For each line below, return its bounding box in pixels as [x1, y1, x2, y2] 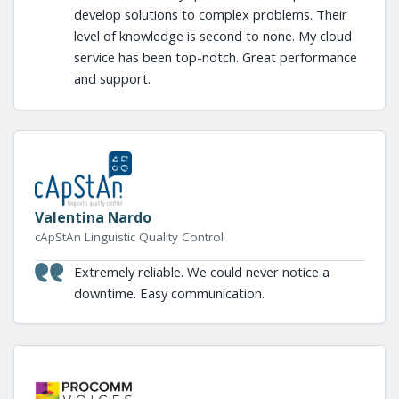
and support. [73, 69, 151, 87]
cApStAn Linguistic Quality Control [34, 228, 224, 245]
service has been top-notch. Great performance [73, 48, 357, 66]
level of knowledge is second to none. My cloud [73, 27, 352, 45]
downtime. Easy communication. [73, 283, 265, 302]
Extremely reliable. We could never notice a [73, 262, 330, 281]
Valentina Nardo [34, 207, 151, 227]
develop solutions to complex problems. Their [73, 5, 347, 23]
